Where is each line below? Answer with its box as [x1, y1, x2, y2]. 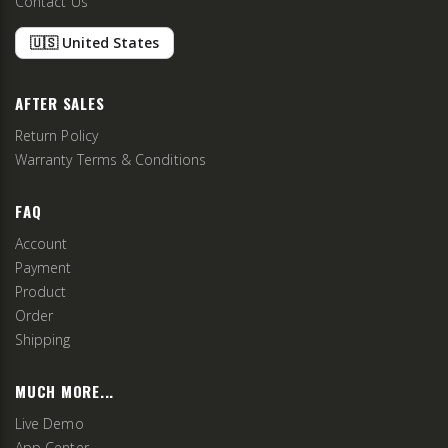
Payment [15, 257, 72, 277]
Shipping [15, 329, 71, 349]
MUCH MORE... [15, 379, 114, 402]
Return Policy [15, 125, 98, 145]
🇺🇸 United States [30, 33, 159, 52]
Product [15, 281, 67, 301]
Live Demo [15, 413, 84, 433]
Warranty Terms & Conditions [15, 149, 206, 169]
